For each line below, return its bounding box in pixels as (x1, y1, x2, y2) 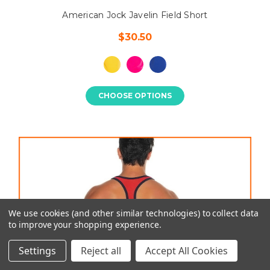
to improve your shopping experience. (8, 219, 162, 230)
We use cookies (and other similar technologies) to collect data (8, 207, 259, 219)
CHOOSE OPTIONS (98, 90, 172, 100)
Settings (19, 244, 56, 257)
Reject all (81, 244, 121, 257)
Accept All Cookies (145, 244, 228, 257)
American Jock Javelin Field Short (62, 9, 208, 20)
